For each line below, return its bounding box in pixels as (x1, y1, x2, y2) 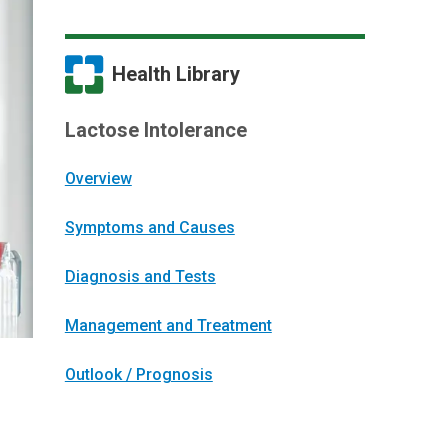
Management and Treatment (64, 315, 272, 335)
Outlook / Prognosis (64, 364, 213, 384)
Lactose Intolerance (64, 117, 247, 142)
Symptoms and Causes (64, 217, 235, 237)
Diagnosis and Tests (64, 266, 216, 286)
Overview (64, 168, 132, 188)
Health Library (111, 62, 240, 86)
